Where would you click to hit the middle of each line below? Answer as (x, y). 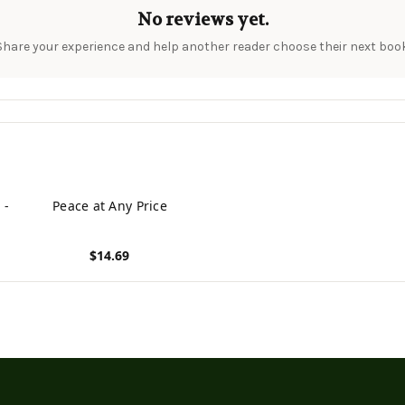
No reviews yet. (202, 19)
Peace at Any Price (109, 205)
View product (78, 274)
